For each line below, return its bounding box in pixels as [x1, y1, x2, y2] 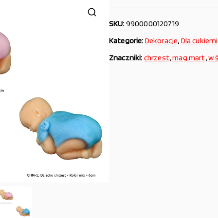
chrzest [144, 53, 169, 62]
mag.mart [172, 53, 205, 62]
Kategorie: [109, 36, 145, 45]
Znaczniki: [109, 53, 144, 62]
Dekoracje [145, 36, 178, 45]
